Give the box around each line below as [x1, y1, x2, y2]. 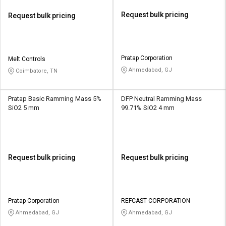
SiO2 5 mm [8, 104, 39, 112]
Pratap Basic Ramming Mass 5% [8, 95, 101, 103]
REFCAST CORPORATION [121, 197, 190, 205]
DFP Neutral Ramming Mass [121, 95, 202, 103]
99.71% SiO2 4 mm [121, 104, 175, 112]
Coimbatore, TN [14, 68, 58, 75]
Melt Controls [8, 55, 45, 63]
